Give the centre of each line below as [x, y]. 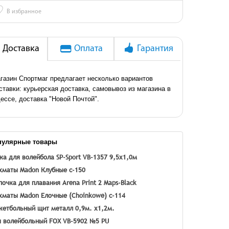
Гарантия [155, 49]
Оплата [88, 49]
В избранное [24, 12]
